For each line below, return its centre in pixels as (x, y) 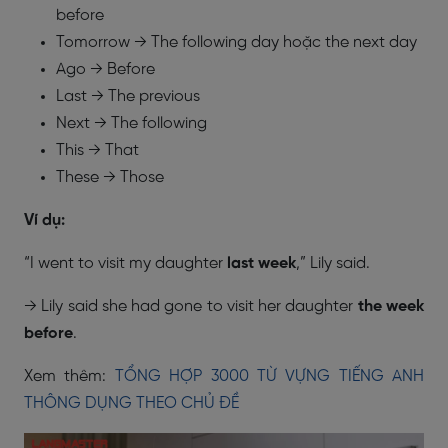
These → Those (110, 177)
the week (389, 306)
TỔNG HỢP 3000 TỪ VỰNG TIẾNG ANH (269, 376)
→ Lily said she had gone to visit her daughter (189, 306)
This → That (97, 150)
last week (261, 263)
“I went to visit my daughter (125, 263)
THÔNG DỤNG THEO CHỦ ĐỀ (131, 403)
